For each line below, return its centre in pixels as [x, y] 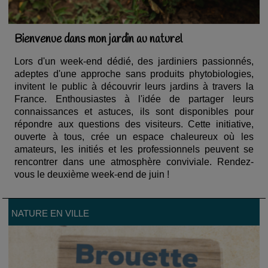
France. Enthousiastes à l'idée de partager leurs [134, 99]
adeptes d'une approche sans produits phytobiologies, [134, 74]
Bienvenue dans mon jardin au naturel [99, 40]
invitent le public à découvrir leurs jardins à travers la [134, 87]
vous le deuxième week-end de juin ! [92, 175]
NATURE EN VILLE [51, 213]
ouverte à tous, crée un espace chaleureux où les [134, 137]
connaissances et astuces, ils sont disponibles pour [134, 112]
